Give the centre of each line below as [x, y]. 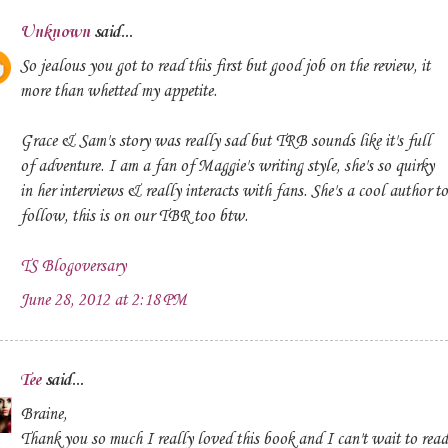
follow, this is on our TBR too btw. [134, 216]
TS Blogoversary [73, 266]
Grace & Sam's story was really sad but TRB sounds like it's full [225, 141]
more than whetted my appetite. [118, 91]
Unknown [55, 32]
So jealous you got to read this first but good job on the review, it [225, 66]
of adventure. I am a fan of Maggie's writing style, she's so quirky [227, 166]
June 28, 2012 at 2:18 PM [103, 300]
